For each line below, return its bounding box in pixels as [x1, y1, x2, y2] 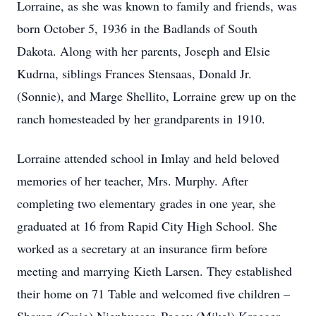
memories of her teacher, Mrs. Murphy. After [17, 172, 248, 189]
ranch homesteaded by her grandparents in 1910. [17, 110, 265, 127]
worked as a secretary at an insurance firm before [17, 240, 267, 257]
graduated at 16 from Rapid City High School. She [17, 217, 277, 234]
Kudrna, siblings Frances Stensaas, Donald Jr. [17, 65, 252, 82]
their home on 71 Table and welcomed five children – [17, 285, 290, 302]
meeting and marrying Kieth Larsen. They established [17, 262, 292, 279]
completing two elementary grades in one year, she [17, 195, 276, 212]
